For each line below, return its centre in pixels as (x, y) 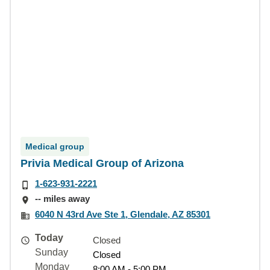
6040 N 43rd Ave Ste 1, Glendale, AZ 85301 (123, 214)
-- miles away (62, 199)
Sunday (52, 252)
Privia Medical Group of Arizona (102, 163)
